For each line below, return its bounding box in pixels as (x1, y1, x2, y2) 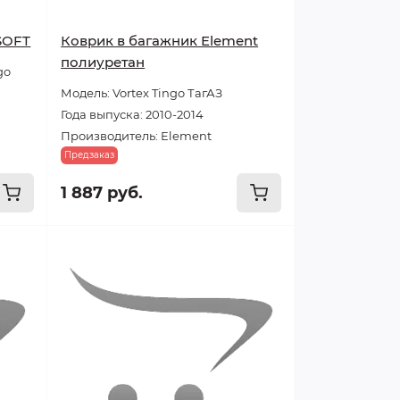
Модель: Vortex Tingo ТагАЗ (61, 86, 223, 100)
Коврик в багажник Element (61, 32, 259, 49)
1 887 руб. (61, 183, 144, 203)
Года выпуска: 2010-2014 (61, 107, 204, 121)
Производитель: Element (61, 129, 212, 143)
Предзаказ (64, 149, 115, 161)
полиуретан (61, 54, 146, 71)
